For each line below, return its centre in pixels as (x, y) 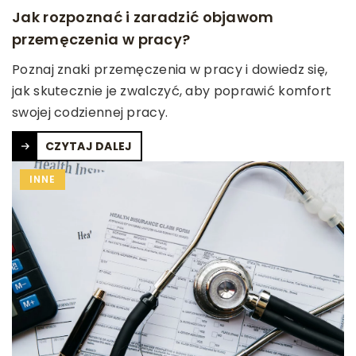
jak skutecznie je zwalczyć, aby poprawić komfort (172, 91)
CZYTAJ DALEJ (89, 146)
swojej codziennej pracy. (90, 112)
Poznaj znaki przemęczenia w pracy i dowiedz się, (170, 69)
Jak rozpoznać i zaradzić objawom (143, 17)
